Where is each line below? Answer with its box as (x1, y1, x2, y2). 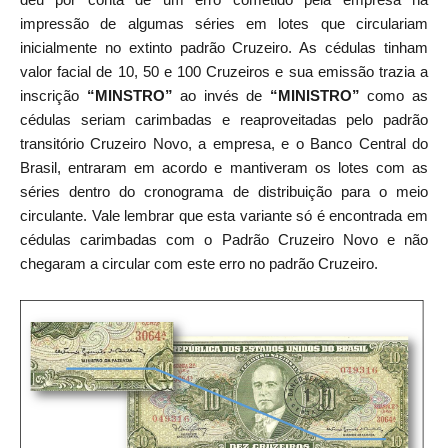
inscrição (20, 86, 87, 104)
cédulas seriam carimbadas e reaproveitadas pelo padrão (20, 110, 428, 128)
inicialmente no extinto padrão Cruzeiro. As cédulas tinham (20, 38, 428, 56)
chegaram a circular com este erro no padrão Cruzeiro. (20, 254, 378, 272)
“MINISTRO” (269, 86, 360, 104)
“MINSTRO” (86, 86, 173, 104)
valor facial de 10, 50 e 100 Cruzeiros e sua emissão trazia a (20, 62, 428, 80)
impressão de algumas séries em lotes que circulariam (20, 14, 428, 32)
